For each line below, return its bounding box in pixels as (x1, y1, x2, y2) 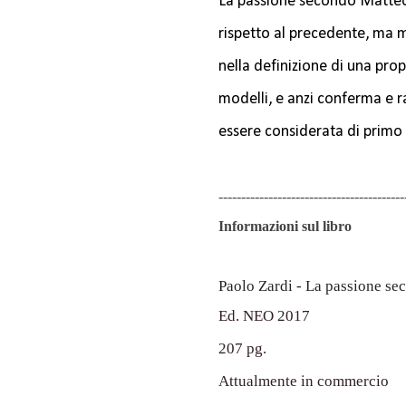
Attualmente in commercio (218, 372, 389, 391)
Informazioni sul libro (218, 218, 352, 235)
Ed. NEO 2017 (218, 307, 310, 325)
